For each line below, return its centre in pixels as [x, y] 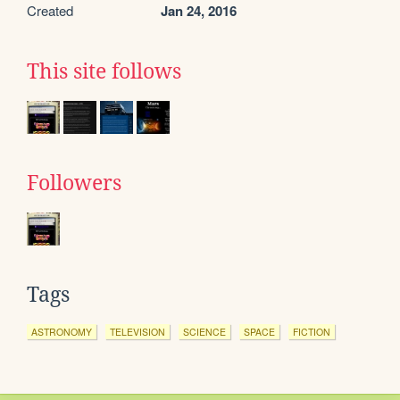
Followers [74, 183]
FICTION [312, 332]
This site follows [104, 72]
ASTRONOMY [62, 332]
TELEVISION [137, 332]
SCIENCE [204, 332]
